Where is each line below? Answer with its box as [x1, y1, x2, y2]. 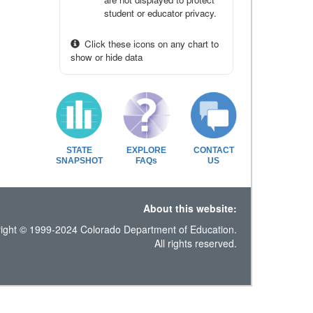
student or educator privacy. [104, 6, 217, 20]
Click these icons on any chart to [82, 37, 219, 50]
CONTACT [193, 145, 234, 155]
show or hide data [71, 50, 143, 64]
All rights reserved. [154, 235, 237, 250]
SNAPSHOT [56, 155, 103, 166]
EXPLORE [126, 145, 166, 155]
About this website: [143, 201, 237, 215]
